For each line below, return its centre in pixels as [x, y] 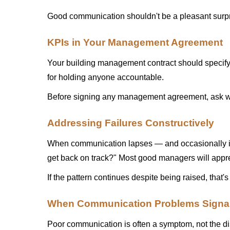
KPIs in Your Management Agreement [135, 42]
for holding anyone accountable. [106, 77]
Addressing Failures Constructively [131, 123]
